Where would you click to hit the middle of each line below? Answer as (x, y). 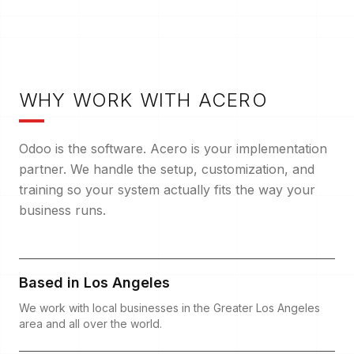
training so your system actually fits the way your (167, 189)
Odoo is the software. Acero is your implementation (173, 148)
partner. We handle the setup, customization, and (167, 169)
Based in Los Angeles (94, 282)
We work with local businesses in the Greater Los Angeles (169, 307)
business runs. (62, 210)
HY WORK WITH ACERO (153, 100)
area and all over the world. (90, 323)
